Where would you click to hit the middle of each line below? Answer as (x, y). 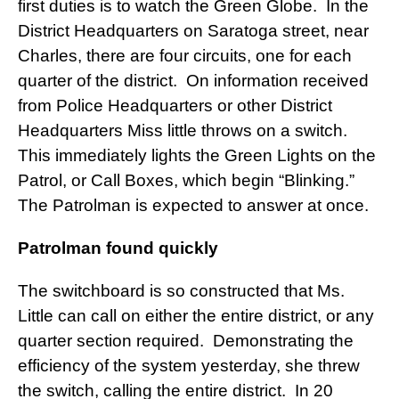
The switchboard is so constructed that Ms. (181, 291)
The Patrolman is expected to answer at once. (193, 206)
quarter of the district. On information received (193, 81)
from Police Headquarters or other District (175, 106)
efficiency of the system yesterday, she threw (189, 366)
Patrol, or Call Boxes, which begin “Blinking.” (188, 181)
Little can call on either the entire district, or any (196, 316)
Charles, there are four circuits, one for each (185, 56)
